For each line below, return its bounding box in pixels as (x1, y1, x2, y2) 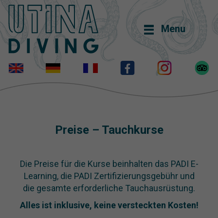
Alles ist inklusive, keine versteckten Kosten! (19, 200, 199, 210)
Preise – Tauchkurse (54, 123, 163, 137)
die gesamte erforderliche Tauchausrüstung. (23, 183, 195, 193)
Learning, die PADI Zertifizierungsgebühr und (23, 171, 195, 181)
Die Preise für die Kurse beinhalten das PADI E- (19, 159, 199, 169)
